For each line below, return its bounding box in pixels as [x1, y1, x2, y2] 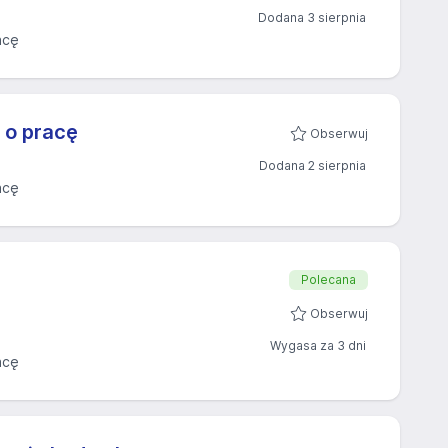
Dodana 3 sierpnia [258, 10, 366, 25]
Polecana [301, 272, 356, 287]
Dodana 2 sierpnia [259, 158, 366, 173]
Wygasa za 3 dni [270, 338, 366, 353]
